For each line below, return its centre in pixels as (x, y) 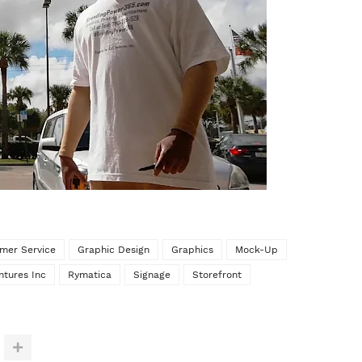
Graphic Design (114, 250)
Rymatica (90, 275)
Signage (152, 275)
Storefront (217, 275)
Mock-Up (257, 250)
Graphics (192, 250)
